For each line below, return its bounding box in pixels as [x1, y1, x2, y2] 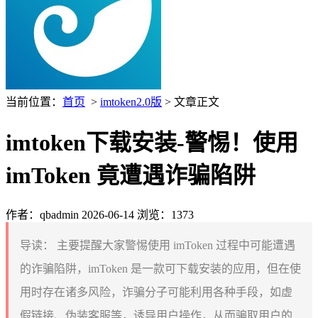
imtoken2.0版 [100, 96, 162, 108]
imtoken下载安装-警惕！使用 [6, 130, 298, 156]
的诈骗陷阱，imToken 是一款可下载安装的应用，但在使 [20, 262, 301, 275]
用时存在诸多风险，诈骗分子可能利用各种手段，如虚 [20, 285, 292, 298]
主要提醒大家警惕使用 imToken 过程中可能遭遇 [54, 238, 295, 251]
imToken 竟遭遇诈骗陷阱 [6, 163, 256, 189]
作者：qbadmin [6, 208, 79, 221]
